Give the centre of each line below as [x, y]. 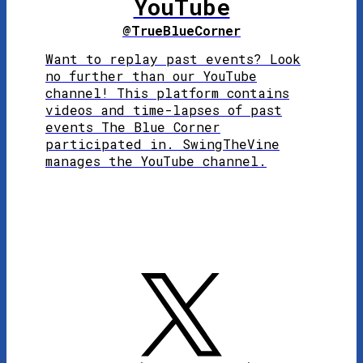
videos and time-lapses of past [164, 110]
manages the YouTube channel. [156, 161]
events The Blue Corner [133, 127]
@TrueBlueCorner [181, 31]
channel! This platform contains [167, 93]
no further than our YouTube [151, 76]
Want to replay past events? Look [173, 59]
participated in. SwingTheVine [162, 144]
